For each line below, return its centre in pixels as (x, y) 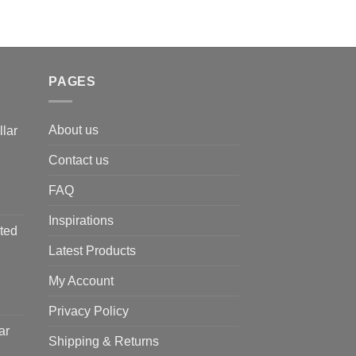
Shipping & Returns (104, 341)
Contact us (79, 160)
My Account (81, 281)
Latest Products (92, 250)
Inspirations (81, 220)
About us (74, 130)
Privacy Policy (89, 311)
